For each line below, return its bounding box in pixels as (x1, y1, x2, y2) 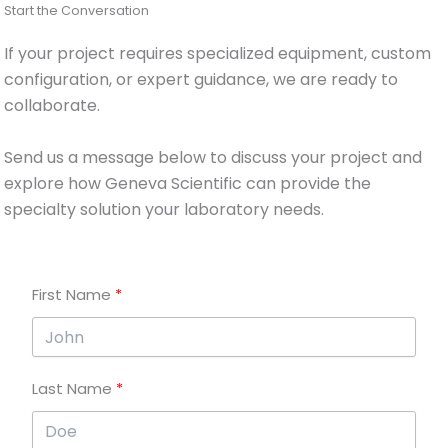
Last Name (31, 378, 112, 400)
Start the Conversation (4, 2, 150, 20)
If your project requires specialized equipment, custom (4, 42, 432, 66)
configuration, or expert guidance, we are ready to (4, 68, 399, 92)
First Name (31, 284, 111, 306)
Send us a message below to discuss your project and (4, 145, 423, 169)
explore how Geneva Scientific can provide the (4, 171, 372, 195)
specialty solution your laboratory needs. (4, 197, 325, 221)
